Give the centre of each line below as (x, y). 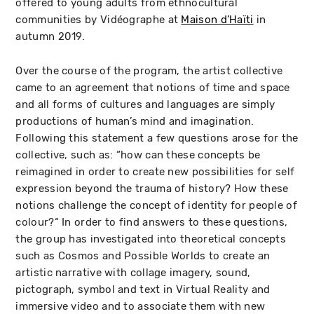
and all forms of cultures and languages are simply (145, 104)
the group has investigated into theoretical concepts (151, 239)
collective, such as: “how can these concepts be (138, 155)
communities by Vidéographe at (98, 19)
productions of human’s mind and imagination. (135, 121)
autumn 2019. (50, 36)
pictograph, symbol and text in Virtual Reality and (143, 289)
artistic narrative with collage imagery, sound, (133, 272)
